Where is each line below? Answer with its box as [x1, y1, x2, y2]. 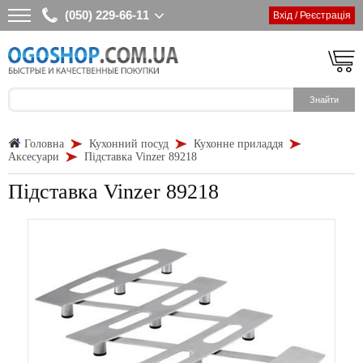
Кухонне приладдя [194, 138, 283, 150]
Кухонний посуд [89, 138, 169, 150]
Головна [24, 138, 64, 150]
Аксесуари [8, 151, 59, 163]
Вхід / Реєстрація [273, 10, 351, 21]
